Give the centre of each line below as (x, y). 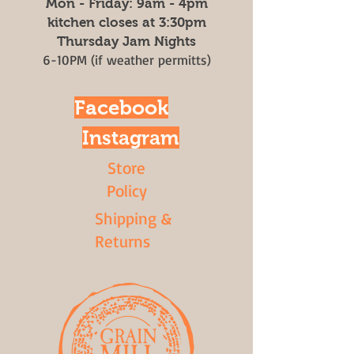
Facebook (121, 107)
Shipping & (133, 218)
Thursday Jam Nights (126, 41)
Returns (122, 241)
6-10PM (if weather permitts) (126, 60)
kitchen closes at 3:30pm (126, 23)
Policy (126, 190)
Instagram (131, 137)
